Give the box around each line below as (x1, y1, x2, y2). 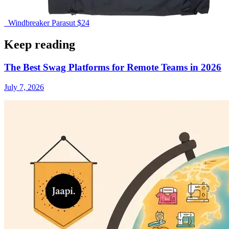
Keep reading (4, 38, 75, 52)
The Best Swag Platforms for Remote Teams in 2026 (4, 62, 221, 73)
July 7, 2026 (4, 82, 44, 91)
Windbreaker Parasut (8, 18, 77, 28)
